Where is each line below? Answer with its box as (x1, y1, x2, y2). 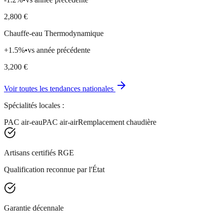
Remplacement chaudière (78, 117, 156, 126)
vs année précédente (28, 45, 90, 54)
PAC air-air (42, 117, 78, 126)
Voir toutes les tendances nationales (4, 84, 115, 93)
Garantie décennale (4, 203, 64, 212)
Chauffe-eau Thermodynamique (4, 29, 104, 37)
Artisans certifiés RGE (4, 148, 74, 157)
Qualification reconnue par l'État (4, 165, 105, 174)
